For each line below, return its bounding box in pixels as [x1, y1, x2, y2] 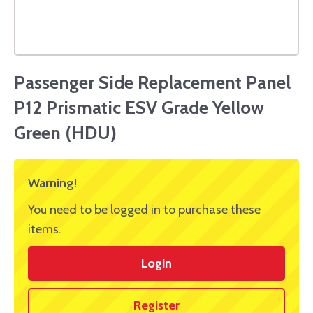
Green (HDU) [14, 122, 117, 145]
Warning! [28, 175, 77, 191]
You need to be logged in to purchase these [28, 202, 261, 218]
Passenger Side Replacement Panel [14, 71, 291, 94]
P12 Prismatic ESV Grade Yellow [14, 96, 264, 119]
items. [28, 221, 61, 238]
